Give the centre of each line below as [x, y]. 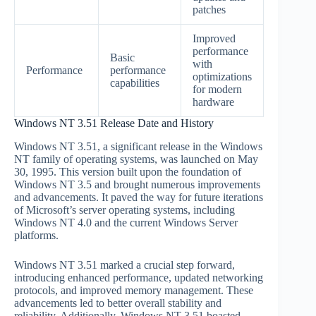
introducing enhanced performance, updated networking [139, 277]
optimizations [222, 76]
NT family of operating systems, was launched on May [136, 159]
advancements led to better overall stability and [118, 303]
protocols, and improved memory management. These [134, 290]
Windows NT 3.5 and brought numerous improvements [137, 184]
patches [209, 9]
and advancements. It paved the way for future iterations [139, 197]
